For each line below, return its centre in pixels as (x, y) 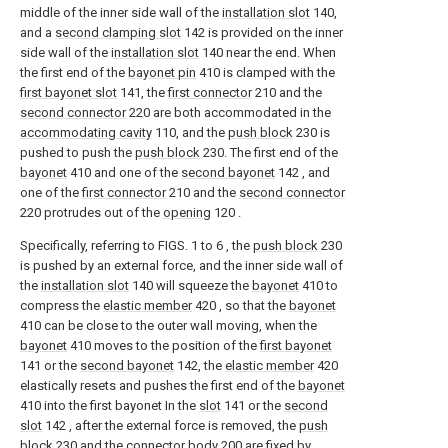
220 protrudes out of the (91, 212)
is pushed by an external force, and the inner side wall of (181, 265)
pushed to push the (77, 152)
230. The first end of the (269, 152)
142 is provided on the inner (262, 32)
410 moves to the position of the (163, 345)
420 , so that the (240, 305)
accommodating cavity (86, 132)
